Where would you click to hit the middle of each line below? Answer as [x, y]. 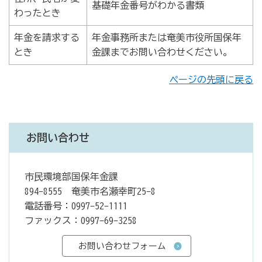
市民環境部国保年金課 [71, 177]
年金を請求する [47, 38]
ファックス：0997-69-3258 [80, 221]
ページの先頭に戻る [211, 80]
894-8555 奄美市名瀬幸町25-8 [90, 192]
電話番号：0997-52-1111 [76, 206]
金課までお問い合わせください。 [162, 52]
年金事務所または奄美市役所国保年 [167, 38]
